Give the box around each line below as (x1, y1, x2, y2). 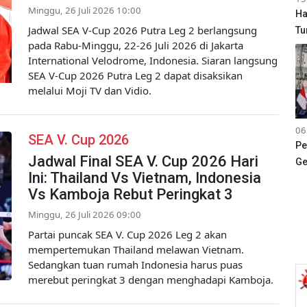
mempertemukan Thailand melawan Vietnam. (28, 242, 244, 256)
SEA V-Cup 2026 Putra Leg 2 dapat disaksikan (28, 68, 243, 82)
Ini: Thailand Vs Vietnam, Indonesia (28, 169, 261, 186)
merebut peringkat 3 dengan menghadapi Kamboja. (28, 272, 273, 286)
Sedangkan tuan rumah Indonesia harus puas (28, 257, 243, 271)
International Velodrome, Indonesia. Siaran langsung (28, 53, 278, 67)
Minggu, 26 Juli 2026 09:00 (28, 208, 141, 221)
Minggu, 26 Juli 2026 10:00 (28, 3, 141, 16)
